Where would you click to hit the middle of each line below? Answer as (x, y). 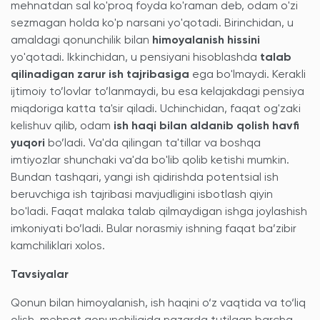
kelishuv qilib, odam (62, 126)
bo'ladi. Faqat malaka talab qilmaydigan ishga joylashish (159, 212)
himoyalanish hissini (206, 41)
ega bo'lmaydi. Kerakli (247, 75)
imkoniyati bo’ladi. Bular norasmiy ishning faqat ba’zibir (154, 229)
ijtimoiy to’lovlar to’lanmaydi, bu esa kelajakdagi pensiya (157, 92)
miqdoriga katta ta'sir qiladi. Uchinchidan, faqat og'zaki (156, 109)
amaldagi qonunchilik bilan (81, 41)
